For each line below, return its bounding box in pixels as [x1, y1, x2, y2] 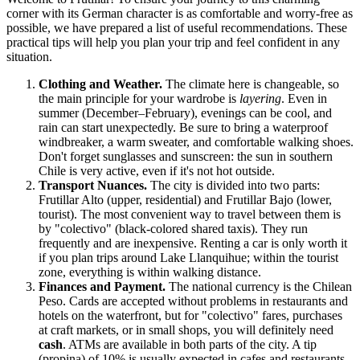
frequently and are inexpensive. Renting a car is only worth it [39, 235, 347, 250]
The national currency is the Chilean [166, 279, 352, 293]
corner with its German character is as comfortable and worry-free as [6, 6, 353, 20]
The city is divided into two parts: [147, 178, 320, 192]
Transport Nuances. [39, 178, 147, 192]
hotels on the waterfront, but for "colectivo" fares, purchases [39, 308, 342, 322]
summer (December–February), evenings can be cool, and [39, 105, 332, 120]
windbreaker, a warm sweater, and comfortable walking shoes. [39, 134, 354, 149]
